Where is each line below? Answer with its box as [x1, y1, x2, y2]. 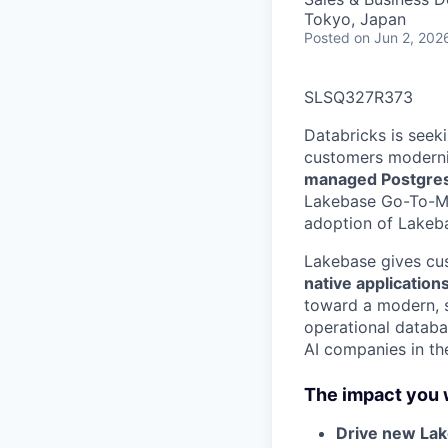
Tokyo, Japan [304, 9, 406, 29]
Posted [304, 29, 350, 46]
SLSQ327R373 [304, 87, 413, 107]
